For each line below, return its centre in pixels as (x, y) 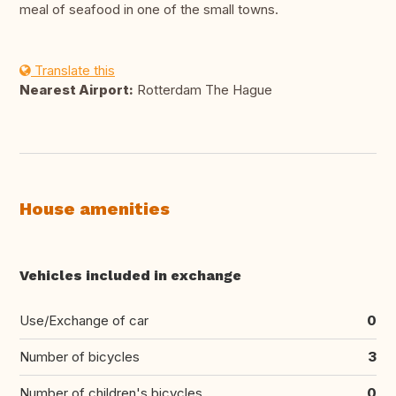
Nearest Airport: (76, 90)
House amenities (95, 209)
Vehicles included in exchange (130, 276)
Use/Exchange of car (84, 321)
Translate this (73, 71)
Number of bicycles (80, 357)
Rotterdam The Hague (203, 90)
